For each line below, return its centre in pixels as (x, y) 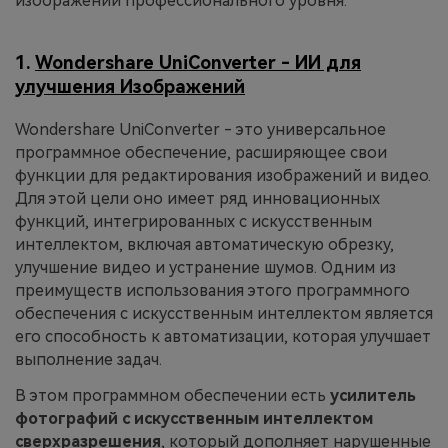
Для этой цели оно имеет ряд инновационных (197, 199)
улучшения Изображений (130, 86)
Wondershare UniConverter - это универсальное (200, 130)
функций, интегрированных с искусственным (193, 222)
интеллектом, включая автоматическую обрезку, (204, 245)
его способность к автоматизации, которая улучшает (223, 337)
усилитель (373, 395)
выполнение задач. (88, 360)
